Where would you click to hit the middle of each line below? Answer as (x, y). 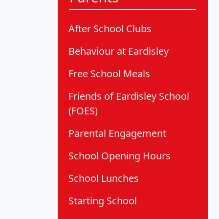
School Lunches (104, 178)
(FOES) (83, 111)
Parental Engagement (117, 133)
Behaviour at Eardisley (119, 51)
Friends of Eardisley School (129, 96)
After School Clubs (110, 29)
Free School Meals (109, 74)
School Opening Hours (120, 156)
